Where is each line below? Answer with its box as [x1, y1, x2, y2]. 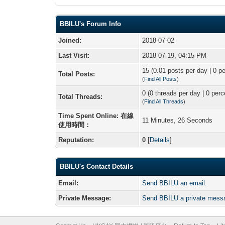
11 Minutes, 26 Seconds [142, 116, 213, 124]
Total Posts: [58, 70, 95, 78]
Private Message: [58, 194, 111, 202]
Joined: [58, 36, 82, 44]
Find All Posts [144, 75, 177, 82]
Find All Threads [144, 98, 184, 104]
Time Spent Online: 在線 [58, 111, 134, 120]
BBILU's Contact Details [60, 162, 134, 170]
